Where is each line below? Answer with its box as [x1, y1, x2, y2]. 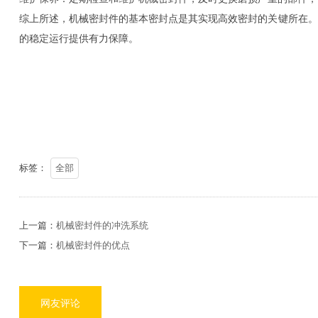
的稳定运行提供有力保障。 [18, 33, 138, 44]
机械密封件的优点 [55, 239, 130, 251]
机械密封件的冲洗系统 [55, 219, 148, 231]
